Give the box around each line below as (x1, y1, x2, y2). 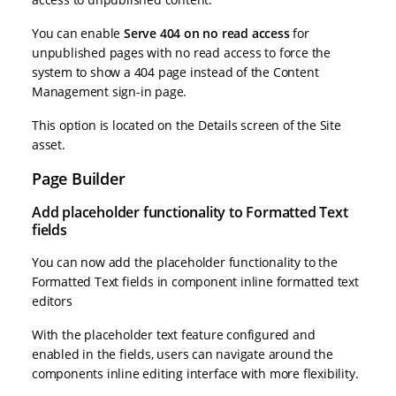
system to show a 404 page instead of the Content (32, 64, 319, 81)
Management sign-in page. (32, 83, 187, 101)
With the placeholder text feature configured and (32, 326, 316, 344)
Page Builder (32, 168, 126, 190)
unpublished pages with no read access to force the (32, 44, 331, 62)
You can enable (32, 25, 124, 42)
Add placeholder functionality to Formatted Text (32, 202, 348, 223)
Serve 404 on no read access (124, 25, 290, 42)
